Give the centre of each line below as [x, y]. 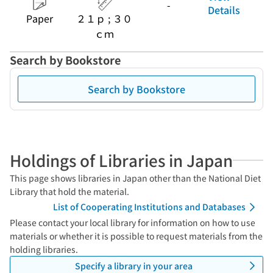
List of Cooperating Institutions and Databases [149, 207]
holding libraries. [44, 249]
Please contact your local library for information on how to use [133, 222]
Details [224, 10]
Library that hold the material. [69, 191]
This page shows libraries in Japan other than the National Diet [135, 178]
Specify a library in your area [133, 265]
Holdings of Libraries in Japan [121, 160]
